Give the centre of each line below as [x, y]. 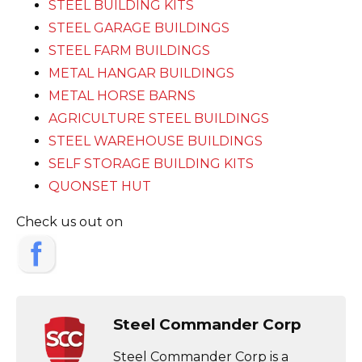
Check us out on [73, 222]
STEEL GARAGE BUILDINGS [139, 28]
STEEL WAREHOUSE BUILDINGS [156, 141]
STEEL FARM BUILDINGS [129, 51]
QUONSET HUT [100, 187]
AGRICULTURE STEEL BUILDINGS [159, 119]
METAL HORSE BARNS [122, 96]
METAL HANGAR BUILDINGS [141, 74]
